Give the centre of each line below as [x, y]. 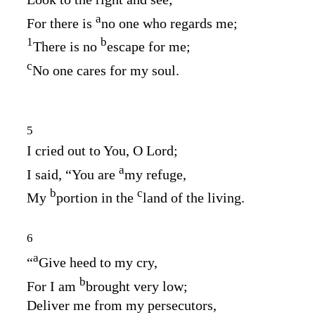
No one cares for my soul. [106, 70]
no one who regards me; [169, 23]
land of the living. [194, 197]
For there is [61, 23]
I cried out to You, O [86, 150]
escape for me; [149, 46]
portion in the [97, 197]
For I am [53, 286]
